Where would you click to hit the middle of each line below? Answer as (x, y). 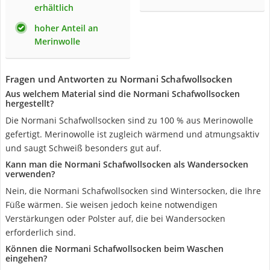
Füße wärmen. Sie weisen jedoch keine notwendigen (111, 205)
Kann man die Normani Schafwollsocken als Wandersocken (127, 164)
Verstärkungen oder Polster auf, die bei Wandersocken (115, 218)
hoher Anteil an (66, 28)
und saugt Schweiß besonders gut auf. (83, 148)
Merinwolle (57, 41)
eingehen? (26, 258)
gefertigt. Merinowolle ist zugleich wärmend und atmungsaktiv (132, 134)
